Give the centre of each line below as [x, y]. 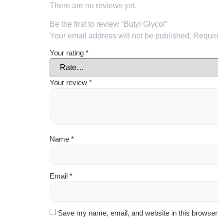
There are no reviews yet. [93, 6]
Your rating [68, 53]
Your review [69, 83]
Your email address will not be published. [120, 36]
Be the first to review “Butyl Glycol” [109, 24]
